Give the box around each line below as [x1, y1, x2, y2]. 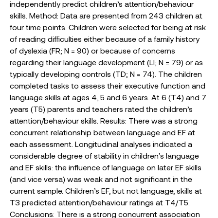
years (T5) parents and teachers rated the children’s [10, 104, 193, 113]
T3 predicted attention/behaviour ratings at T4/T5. [10, 198, 190, 207]
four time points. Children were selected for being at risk [10, 22, 206, 32]
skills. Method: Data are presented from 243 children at [10, 11, 202, 20]
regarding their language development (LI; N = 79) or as [10, 57, 203, 67]
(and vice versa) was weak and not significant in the [10, 174, 192, 183]
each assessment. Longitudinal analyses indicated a [10, 139, 192, 148]
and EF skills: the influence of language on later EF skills [10, 163, 201, 172]
